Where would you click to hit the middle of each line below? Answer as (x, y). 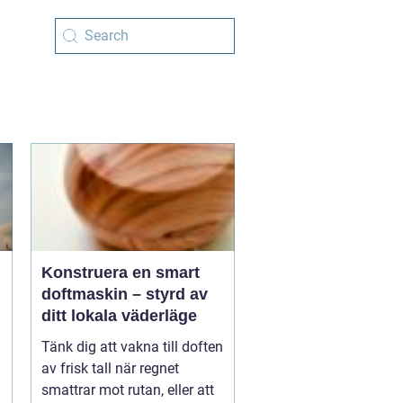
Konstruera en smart (120, 272)
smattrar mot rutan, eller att (127, 390)
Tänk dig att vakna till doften (132, 346)
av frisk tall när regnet (110, 368)
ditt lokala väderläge (119, 315)
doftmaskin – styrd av (124, 294)
